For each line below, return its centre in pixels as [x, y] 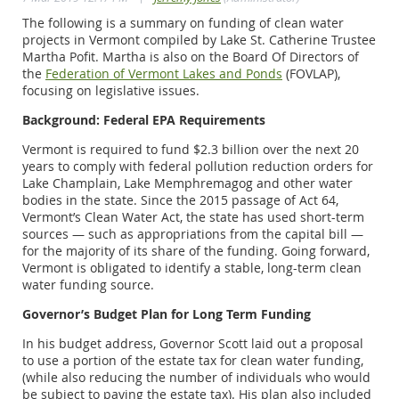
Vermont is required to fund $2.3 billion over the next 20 [191, 149]
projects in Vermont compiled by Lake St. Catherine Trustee [199, 39]
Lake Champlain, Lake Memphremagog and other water [187, 183]
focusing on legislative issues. [111, 90]
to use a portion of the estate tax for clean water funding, [193, 360]
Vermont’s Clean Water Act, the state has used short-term [193, 216]
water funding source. [88, 284]
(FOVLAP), [311, 73]
